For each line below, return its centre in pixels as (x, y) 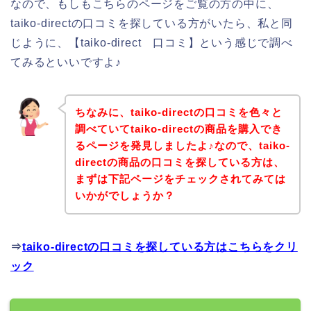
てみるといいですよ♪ (66, 62)
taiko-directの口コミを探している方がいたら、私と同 (152, 23)
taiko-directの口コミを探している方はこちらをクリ (160, 247)
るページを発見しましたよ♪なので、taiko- (182, 146)
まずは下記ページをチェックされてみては (180, 179)
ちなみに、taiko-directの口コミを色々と (178, 112)
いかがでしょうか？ (125, 196)
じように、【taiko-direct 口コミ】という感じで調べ (152, 42)
